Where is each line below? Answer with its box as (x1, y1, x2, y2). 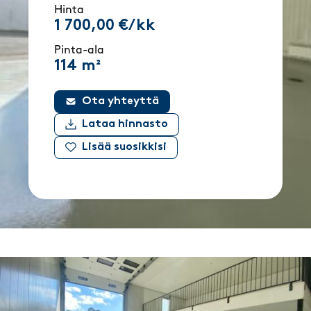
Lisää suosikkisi (82, 141, 167, 153)
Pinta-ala (54, 45, 105, 57)
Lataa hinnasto (82, 118, 169, 130)
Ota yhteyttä (82, 95, 160, 107)
